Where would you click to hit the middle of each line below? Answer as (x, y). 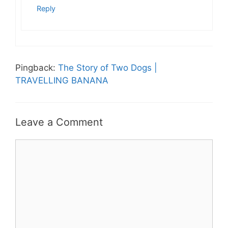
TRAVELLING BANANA (62, 81)
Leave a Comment (59, 122)
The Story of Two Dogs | (108, 68)
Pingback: (37, 68)
